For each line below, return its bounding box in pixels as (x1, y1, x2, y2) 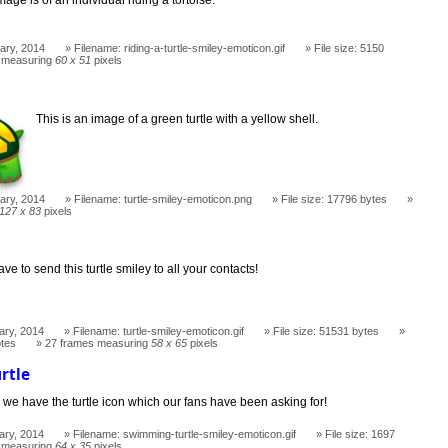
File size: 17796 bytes (281, 192, 388, 205)
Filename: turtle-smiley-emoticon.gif (73, 325, 245, 338)
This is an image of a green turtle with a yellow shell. (36, 111, 319, 126)
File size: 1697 (325, 427, 396, 440)
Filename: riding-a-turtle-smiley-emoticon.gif (74, 41, 286, 54)
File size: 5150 (314, 41, 385, 54)
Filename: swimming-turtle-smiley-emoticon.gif (73, 427, 297, 440)
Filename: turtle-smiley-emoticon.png (74, 192, 253, 205)
